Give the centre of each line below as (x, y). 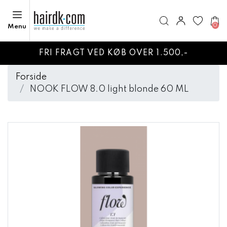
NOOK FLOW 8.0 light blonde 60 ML (108, 89)
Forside (31, 77)
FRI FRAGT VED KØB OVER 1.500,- (113, 53)
